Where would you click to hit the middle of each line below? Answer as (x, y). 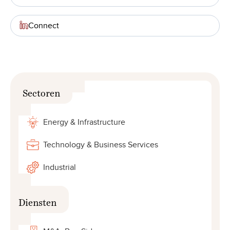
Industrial (60, 167)
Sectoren (41, 90)
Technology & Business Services (101, 145)
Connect (44, 25)
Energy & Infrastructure (84, 122)
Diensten (37, 199)
